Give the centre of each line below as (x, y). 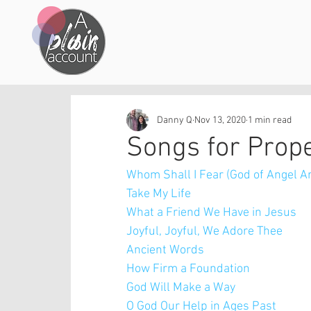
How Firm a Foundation (188, 269)
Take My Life (159, 194)
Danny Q (175, 120)
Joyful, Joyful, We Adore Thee (204, 232)
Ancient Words (165, 251)
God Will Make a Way (181, 288)
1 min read (270, 120)
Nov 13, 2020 (220, 120)
